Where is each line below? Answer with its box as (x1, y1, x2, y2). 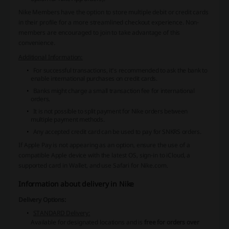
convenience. (18, 38, 55, 47)
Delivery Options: (18, 195, 66, 204)
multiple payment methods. (31, 114, 105, 124)
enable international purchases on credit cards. (31, 74, 157, 83)
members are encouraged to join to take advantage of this (18, 28, 180, 37)
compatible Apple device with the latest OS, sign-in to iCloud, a (18, 150, 191, 159)
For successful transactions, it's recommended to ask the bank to (33, 65, 208, 75)
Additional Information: (18, 52, 83, 61)
